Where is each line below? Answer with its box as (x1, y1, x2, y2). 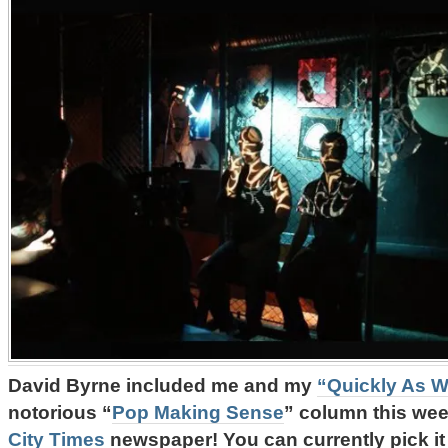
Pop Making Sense (112, 401, 284, 423)
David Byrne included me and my (8, 374, 317, 396)
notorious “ (8, 401, 112, 423)
